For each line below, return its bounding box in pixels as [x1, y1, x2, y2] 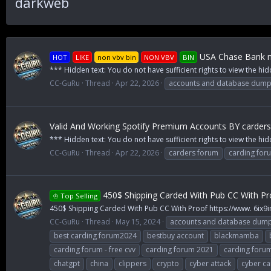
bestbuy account [147, 230, 204, 241]
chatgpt [54, 258, 80, 269]
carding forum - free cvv [54, 244, 135, 255]
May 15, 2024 [116, 217, 160, 227]
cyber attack [189, 258, 231, 269]
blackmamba [214, 230, 259, 241]
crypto [157, 258, 179, 269]
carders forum [169, 147, 218, 158]
